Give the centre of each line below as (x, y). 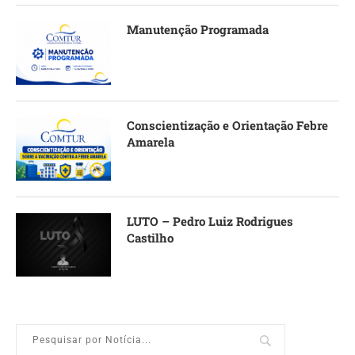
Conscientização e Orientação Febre (227, 125)
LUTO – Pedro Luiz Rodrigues (210, 221)
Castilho (150, 237)
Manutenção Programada (198, 29)
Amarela (151, 141)
